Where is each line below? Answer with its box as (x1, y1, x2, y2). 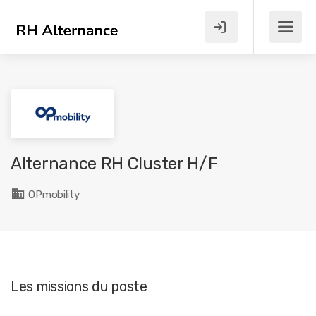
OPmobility (25, 188, 80, 201)
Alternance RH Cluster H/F (11, 154, 218, 174)
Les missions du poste (11, 278, 147, 295)
